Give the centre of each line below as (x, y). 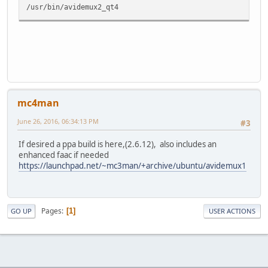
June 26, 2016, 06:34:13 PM (58, 121)
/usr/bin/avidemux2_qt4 (72, 7)
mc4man (38, 103)
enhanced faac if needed (64, 155)
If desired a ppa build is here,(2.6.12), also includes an (118, 144)
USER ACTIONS (232, 211)
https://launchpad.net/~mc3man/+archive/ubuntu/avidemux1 (133, 165)
